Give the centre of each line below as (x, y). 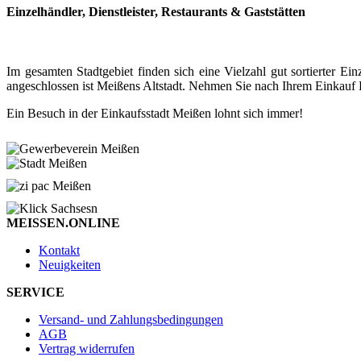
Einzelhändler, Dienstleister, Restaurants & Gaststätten (156, 12)
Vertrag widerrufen (87, 348)
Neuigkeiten (70, 264)
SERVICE (35, 292)
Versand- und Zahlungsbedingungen (131, 319)
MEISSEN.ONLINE (63, 222)
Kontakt (59, 250)
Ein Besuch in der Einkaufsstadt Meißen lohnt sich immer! (155, 113)
